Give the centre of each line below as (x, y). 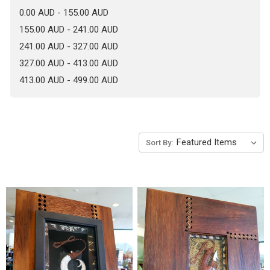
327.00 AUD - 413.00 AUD (68, 63)
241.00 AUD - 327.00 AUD (68, 46)
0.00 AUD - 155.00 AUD (64, 12)
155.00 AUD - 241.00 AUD (68, 29)
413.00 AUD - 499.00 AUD (68, 80)
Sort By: (159, 142)
